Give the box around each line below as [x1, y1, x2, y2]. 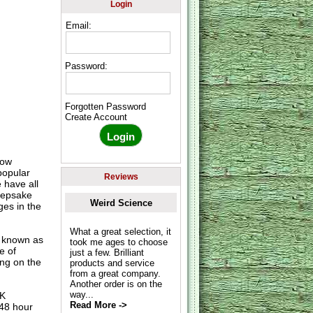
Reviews [103, 171, 138, 182]
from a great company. [69, 268, 161, 279]
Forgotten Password [65, 101, 147, 112]
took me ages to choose [69, 236, 168, 247]
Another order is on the [69, 278, 162, 289]
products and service [69, 257, 154, 268]
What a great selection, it [69, 226, 171, 237]
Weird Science [89, 197, 152, 208]
